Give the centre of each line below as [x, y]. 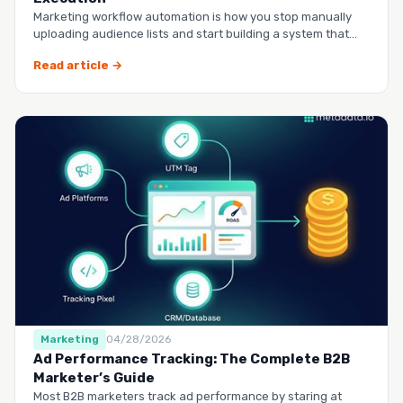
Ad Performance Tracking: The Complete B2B [192, 358]
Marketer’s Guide [94, 377]
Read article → [78, 66]
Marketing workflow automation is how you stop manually [193, 17]
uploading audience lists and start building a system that [191, 34]
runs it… [55, 51]
